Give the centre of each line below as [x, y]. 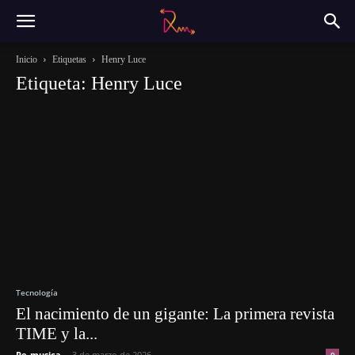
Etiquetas [69, 59]
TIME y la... [57, 334]
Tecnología [37, 293]
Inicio [27, 59]
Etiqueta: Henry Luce [99, 83]
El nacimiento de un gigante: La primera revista [175, 314]
